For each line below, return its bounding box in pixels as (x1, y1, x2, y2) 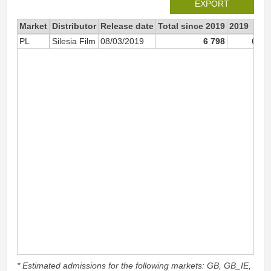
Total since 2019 (158, 21, 225, 31)
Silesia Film (52, 36, 96, 46)
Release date (100, 21, 154, 31)
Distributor (52, 21, 96, 31)
